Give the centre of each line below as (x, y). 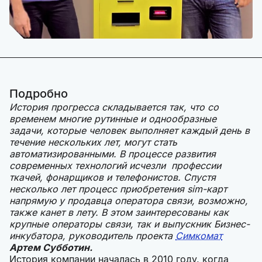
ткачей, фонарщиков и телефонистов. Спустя (113, 177)
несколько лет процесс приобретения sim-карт (118, 189)
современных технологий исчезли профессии (115, 166)
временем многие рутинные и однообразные (113, 119)
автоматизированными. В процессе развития (113, 154)
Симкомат (199, 236)
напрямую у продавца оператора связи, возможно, (129, 201)
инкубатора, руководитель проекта (92, 236)
